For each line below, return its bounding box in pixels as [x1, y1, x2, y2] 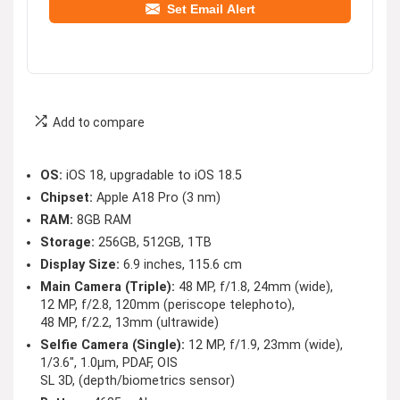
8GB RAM [73, 212, 131, 228]
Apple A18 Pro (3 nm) [93, 190, 221, 205]
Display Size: [40, 257, 120, 272]
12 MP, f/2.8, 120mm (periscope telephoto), [40, 297, 295, 312]
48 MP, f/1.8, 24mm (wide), [175, 279, 333, 295]
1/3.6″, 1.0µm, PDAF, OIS [40, 355, 178, 371]
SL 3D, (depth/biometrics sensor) [40, 373, 235, 388]
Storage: [40, 235, 95, 250]
